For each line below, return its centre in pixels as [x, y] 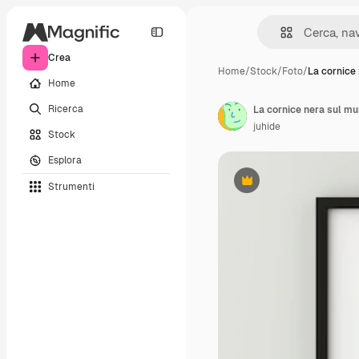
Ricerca [66, 109]
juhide [267, 127]
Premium [266, 186]
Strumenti [71, 186]
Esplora [65, 160]
